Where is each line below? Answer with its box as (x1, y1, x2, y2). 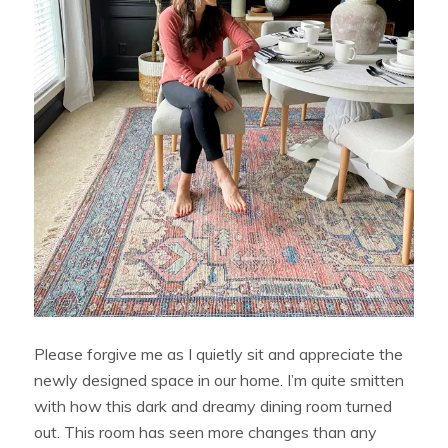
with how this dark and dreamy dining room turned (34, 396, 393, 417)
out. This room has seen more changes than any (34, 422, 378, 443)
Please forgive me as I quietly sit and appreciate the (34, 344, 404, 365)
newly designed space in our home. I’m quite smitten (34, 370, 405, 391)
